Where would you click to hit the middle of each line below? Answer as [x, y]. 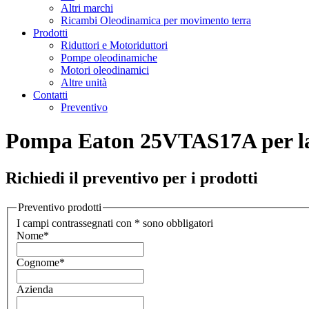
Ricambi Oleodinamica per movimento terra [156, 20]
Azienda [35, 290]
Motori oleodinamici [105, 70]
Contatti [50, 95]
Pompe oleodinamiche [109, 58]
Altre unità [84, 82]
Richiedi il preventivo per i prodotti [132, 178]
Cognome [38, 263]
